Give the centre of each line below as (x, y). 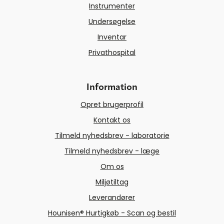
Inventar (112, 37)
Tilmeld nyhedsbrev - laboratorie (112, 136)
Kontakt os (112, 120)
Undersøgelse (112, 22)
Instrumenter (112, 6)
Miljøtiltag (112, 182)
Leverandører (112, 198)
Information (112, 88)
